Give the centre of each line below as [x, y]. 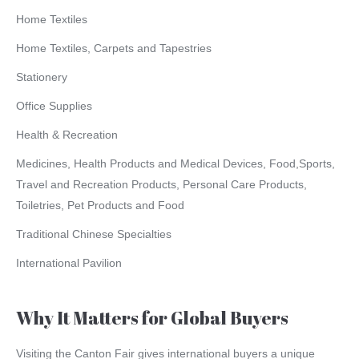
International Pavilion [69, 263]
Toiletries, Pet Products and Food [100, 206]
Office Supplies [54, 106]
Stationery [42, 77]
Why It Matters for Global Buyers [152, 318]
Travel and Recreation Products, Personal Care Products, [161, 185]
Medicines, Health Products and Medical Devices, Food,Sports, [175, 164]
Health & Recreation [67, 135]
